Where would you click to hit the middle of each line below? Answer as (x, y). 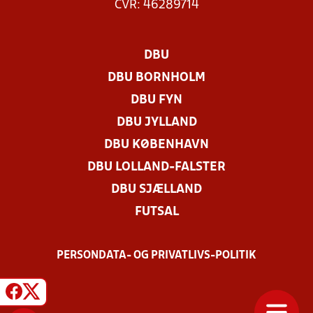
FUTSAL (156, 212)
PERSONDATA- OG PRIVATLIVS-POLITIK (156, 256)
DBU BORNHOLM (156, 78)
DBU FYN (156, 100)
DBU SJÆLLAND (156, 190)
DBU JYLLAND (156, 123)
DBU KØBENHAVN (156, 145)
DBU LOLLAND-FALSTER (156, 167)
